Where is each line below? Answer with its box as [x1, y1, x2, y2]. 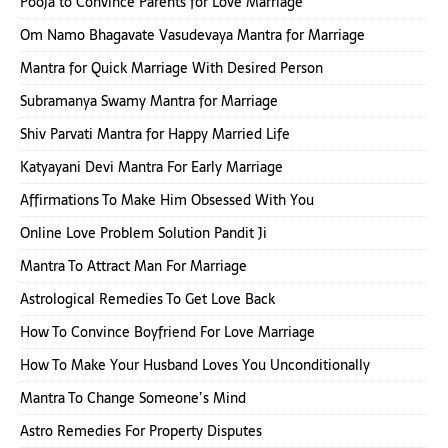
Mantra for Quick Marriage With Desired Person [20, 56, 323, 79]
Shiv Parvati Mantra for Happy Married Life [20, 122, 290, 145]
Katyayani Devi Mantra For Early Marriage [20, 155, 283, 178]
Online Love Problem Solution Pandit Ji [20, 221, 267, 244]
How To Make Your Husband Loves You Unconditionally [20, 353, 370, 376]
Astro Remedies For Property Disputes [20, 419, 262, 442]
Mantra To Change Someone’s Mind [20, 386, 246, 409]
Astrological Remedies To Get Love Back [20, 287, 275, 310]
